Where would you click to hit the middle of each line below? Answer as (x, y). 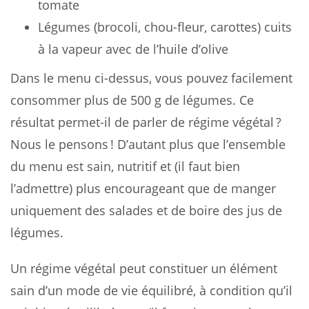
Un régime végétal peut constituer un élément (144, 268)
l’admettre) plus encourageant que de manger (143, 188)
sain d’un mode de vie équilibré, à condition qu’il (151, 290)
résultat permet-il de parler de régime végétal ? (146, 122)
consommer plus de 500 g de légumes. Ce (132, 100)
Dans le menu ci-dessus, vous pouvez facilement (151, 78)
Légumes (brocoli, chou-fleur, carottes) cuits (165, 27)
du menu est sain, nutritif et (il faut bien (125, 166)
